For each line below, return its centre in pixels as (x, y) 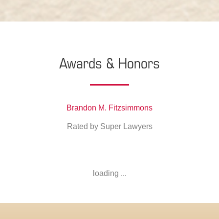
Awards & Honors (109, 63)
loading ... (109, 174)
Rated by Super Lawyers (109, 127)
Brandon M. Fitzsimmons (109, 108)
